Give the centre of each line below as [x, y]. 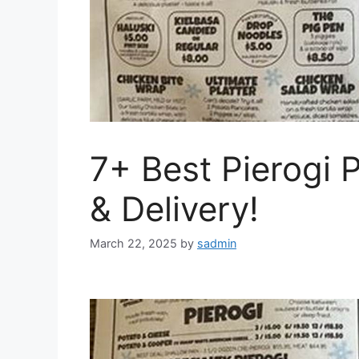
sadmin [217, 244]
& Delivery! [174, 209]
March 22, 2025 [133, 244]
